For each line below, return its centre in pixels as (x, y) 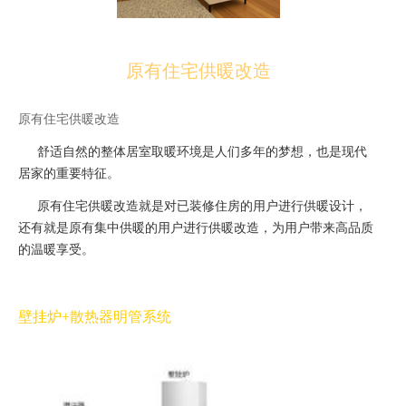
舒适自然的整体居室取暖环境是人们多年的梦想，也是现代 (202, 151)
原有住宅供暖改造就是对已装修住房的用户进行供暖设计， (202, 205)
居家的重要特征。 (69, 173)
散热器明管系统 (121, 316)
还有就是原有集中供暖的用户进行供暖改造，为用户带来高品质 (196, 227)
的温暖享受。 (56, 249)
